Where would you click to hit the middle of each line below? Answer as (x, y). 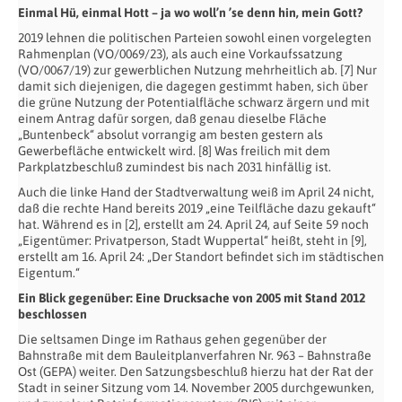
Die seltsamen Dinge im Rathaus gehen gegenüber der (172, 339)
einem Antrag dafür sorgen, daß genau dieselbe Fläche (172, 118)
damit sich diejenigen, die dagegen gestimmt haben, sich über (193, 86)
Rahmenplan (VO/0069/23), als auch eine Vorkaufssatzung (180, 53)
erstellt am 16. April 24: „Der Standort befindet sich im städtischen (201, 256)
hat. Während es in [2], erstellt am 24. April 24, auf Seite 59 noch (193, 224)
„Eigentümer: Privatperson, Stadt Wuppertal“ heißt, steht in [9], (192, 240)
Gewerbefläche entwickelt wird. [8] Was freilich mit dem (174, 150)
